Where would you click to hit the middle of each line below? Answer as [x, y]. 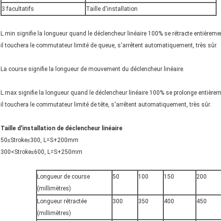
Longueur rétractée [62, 201]
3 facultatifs [18, 9]
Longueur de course [63, 176]
